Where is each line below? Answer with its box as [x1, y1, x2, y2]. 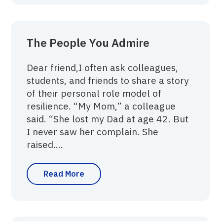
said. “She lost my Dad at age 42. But [27, 112, 189, 125]
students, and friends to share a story [27, 74, 189, 87]
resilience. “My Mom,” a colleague [27, 100, 176, 112]
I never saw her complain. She [27, 125, 159, 138]
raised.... [27, 138, 64, 151]
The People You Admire [27, 36, 150, 50]
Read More [43, 169, 85, 179]
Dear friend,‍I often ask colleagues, [27, 61, 179, 74]
